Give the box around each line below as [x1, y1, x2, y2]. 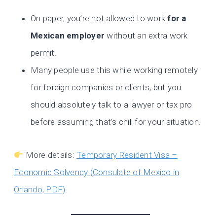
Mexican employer [31, 31, 105, 41]
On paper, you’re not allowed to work [31, 13, 168, 24]
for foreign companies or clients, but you [31, 82, 182, 93]
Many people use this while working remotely [31, 65, 198, 75]
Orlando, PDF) [14, 184, 66, 195]
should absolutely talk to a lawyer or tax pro [31, 100, 192, 110]
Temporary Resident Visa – [76, 150, 178, 160]
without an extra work [105, 31, 188, 41]
